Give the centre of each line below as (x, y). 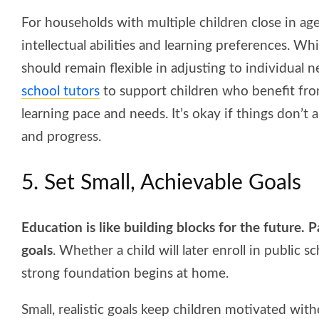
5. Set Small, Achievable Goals (161, 183)
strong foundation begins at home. (125, 273)
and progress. (61, 137)
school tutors (61, 91)
